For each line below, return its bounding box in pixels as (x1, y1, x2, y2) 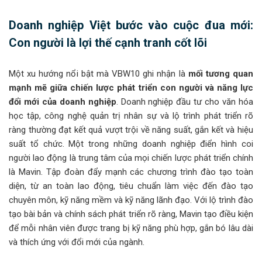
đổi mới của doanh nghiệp (9, 96, 116, 108)
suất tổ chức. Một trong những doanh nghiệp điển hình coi (9, 139, 253, 150)
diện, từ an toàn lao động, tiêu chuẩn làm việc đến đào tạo (9, 181, 253, 192)
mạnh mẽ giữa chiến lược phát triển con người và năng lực (9, 82, 253, 94)
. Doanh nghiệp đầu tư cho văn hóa (116, 96, 254, 108)
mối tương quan (188, 68, 254, 80)
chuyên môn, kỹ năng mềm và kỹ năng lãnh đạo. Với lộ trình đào (9, 195, 253, 206)
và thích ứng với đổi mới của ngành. (9, 237, 144, 248)
